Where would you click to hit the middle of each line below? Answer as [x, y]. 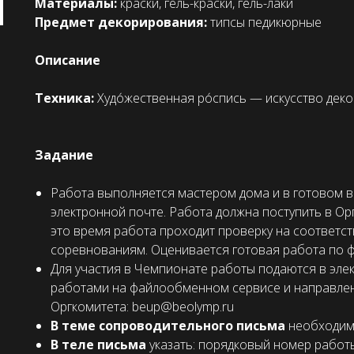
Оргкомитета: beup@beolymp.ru [142, 307]
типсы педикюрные [266, 23]
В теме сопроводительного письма [168, 326]
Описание [68, 60]
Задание [64, 155]
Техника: [66, 98]
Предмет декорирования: [122, 23]
